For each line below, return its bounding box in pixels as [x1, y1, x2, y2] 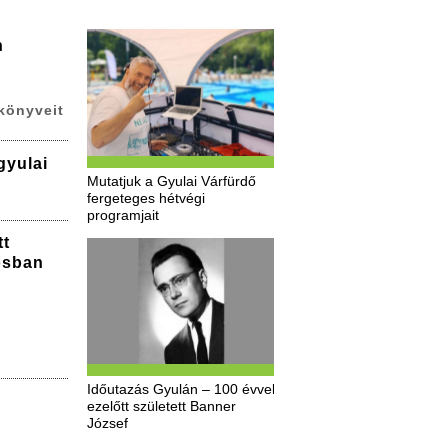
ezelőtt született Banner [86, 399, 236, 415]
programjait [86, 207, 159, 223]
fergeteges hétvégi [86, 190, 205, 206]
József [86, 416, 128, 432]
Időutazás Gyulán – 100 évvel [86, 382, 275, 398]
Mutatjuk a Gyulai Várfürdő [86, 173, 256, 189]
